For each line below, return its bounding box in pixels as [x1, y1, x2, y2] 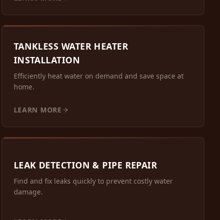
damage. [13, 187, 43, 197]
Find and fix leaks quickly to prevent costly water [13, 176, 173, 186]
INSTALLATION [13, 54, 81, 66]
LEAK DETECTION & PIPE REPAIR [13, 159, 158, 171]
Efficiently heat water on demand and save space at [13, 71, 184, 81]
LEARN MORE [13, 105, 62, 115]
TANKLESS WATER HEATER [13, 40, 129, 53]
